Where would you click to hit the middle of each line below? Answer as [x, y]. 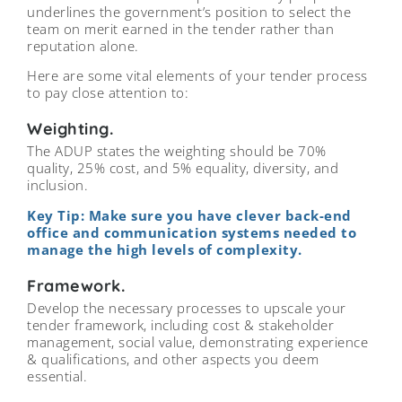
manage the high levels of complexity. [165, 249]
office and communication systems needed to [192, 232]
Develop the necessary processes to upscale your [187, 307]
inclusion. [57, 185]
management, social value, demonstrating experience [197, 341]
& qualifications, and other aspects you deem [173, 358]
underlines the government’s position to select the [189, 11]
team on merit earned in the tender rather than [180, 28]
